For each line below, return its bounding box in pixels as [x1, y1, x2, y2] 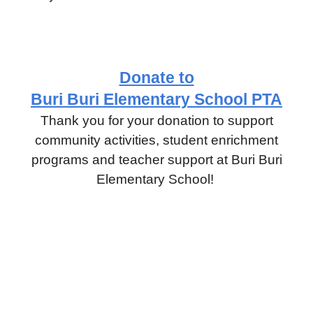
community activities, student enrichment [35, 132, 278, 147]
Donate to [119, 68, 194, 87]
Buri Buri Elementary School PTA [31, 89, 282, 108]
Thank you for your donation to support [40, 112, 273, 128]
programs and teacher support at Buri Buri [31, 152, 282, 167]
